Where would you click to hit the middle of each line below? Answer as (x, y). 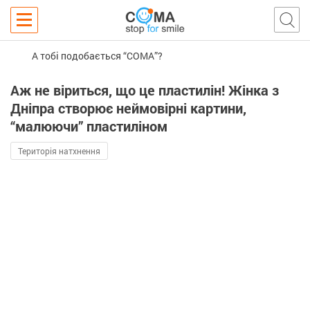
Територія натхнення (59, 151)
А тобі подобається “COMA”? (97, 55)
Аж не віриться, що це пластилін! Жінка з (145, 90)
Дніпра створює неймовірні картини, (128, 108)
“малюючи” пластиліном (89, 126)
